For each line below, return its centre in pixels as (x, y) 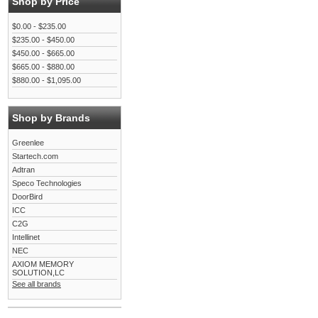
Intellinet (26, 237)
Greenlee (28, 143)
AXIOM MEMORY (43, 264)
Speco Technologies (47, 183)
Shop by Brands (51, 118)
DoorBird (27, 197)
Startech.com (35, 156)
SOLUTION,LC (38, 273)
